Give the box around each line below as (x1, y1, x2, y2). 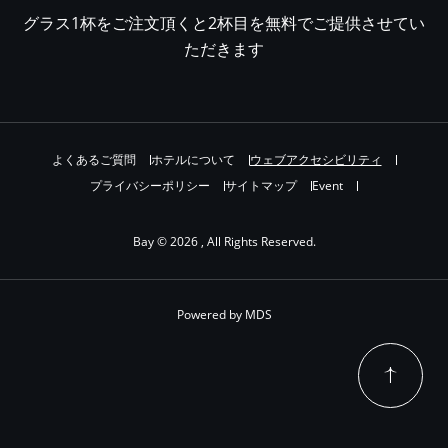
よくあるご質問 (51, 151, 136, 168)
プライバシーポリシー (90, 177, 210, 194)
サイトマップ (225, 177, 297, 194)
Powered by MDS (176, 306, 272, 323)
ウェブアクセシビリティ (249, 151, 382, 168)
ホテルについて (150, 151, 235, 168)
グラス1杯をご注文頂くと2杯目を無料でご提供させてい (23, 12, 425, 34)
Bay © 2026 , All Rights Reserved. (132, 233, 316, 250)
